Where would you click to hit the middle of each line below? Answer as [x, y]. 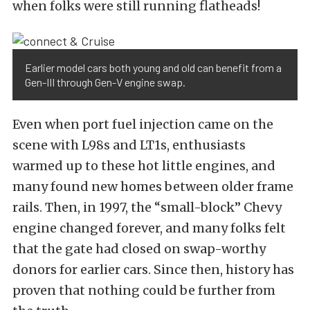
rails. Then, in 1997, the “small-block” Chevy [147, 207]
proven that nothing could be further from [144, 290]
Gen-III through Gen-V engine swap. [105, 82]
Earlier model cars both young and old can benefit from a [153, 67]
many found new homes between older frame [153, 186]
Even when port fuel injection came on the [143, 124]
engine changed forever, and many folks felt [149, 228]
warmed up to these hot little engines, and [144, 165]
